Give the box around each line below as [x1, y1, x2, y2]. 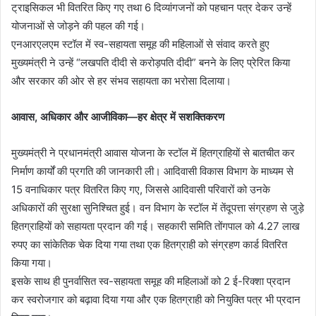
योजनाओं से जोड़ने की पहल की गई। [11, 18, 145, 32]
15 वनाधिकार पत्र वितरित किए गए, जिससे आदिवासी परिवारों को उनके [11, 182, 270, 196]
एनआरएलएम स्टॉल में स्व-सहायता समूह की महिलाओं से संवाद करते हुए [11, 37, 269, 51]
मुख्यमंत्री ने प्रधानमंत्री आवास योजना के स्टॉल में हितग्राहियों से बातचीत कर [11, 145, 295, 159]
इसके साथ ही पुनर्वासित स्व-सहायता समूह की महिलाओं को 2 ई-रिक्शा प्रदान [11, 274, 291, 288]
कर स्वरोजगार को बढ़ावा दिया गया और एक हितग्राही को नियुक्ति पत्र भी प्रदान [11, 292, 300, 306]
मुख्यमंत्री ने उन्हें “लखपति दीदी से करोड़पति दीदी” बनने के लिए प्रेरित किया [11, 55, 290, 69]
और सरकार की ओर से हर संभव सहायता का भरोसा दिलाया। [11, 73, 231, 87]
